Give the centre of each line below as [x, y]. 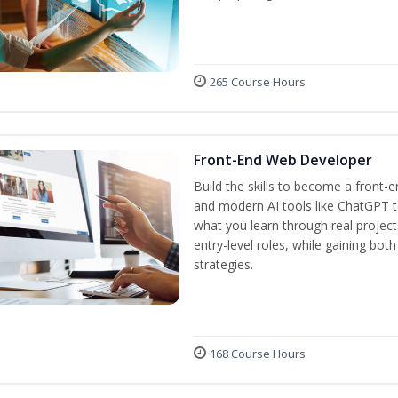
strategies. [223, 264]
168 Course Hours [258, 354]
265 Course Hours [258, 82]
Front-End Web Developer [283, 160]
